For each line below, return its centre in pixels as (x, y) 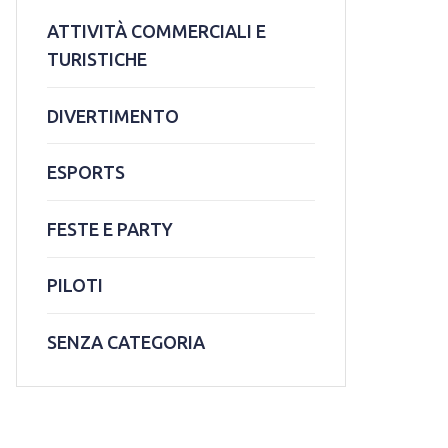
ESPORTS (86, 172)
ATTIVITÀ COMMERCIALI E (156, 31)
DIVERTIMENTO (113, 115)
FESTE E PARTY (110, 228)
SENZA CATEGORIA (126, 341)
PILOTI (75, 285)
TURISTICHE (97, 59)
